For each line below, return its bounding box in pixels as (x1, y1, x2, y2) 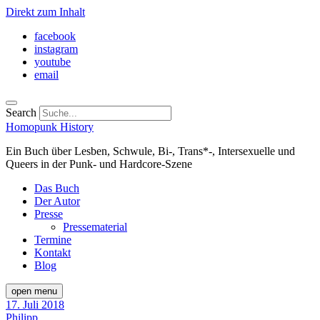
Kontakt (34, 246, 71, 259)
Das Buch (34, 182, 79, 194)
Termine (34, 234, 71, 246)
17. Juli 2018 (6, 299, 64, 311)
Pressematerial (63, 221, 127, 233)
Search (6, 106, 36, 119)
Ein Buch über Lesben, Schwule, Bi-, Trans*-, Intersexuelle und (6, 145, 295, 157)
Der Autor (34, 195, 80, 207)
